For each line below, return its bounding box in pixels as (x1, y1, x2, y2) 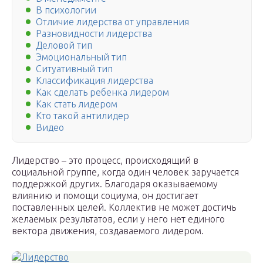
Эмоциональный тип (36, 52, 127, 63)
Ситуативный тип (36, 63, 113, 75)
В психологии (36, 5, 96, 16)
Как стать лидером (36, 99, 117, 110)
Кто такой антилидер (36, 110, 129, 122)
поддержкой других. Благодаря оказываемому (12, 178, 218, 190)
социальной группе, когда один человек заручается (12, 167, 239, 178)
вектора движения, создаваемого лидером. (12, 225, 204, 237)
